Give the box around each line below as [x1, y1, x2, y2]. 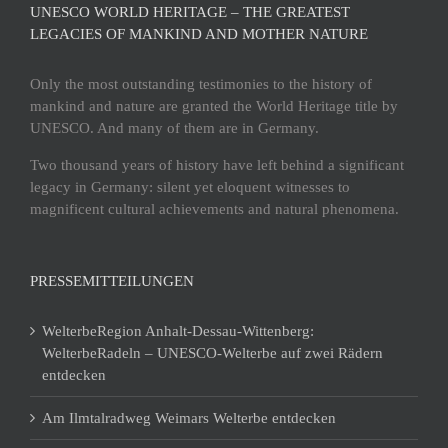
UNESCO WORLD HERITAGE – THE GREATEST [30, 3, 350, 20]
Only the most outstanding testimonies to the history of [30, 75, 372, 92]
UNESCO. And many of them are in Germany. [30, 119, 319, 136]
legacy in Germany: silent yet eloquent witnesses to [30, 178, 350, 195]
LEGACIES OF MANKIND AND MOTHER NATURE [30, 25, 368, 42]
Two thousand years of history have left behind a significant [30, 156, 404, 173]
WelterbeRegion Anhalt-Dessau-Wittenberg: [42, 322, 314, 339]
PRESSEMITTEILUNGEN [30, 272, 194, 289]
